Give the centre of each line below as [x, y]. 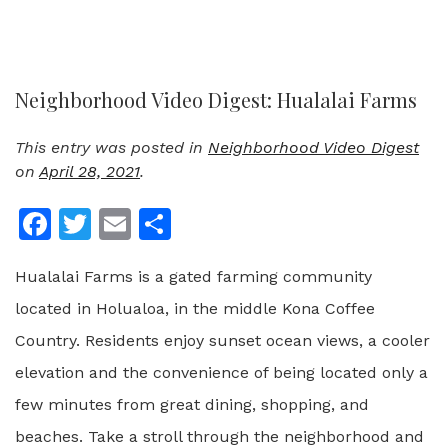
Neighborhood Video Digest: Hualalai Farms [216, 99]
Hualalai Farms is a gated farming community [193, 276]
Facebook [124, 224]
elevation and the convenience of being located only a [221, 372]
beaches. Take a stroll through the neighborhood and [219, 436]
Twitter [144, 224]
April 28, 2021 [89, 171]
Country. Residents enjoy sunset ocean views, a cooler [222, 340]
